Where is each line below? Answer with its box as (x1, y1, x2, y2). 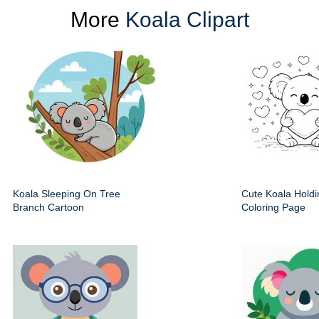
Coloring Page (241, 202, 305, 214)
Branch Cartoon (13, 202, 84, 214)
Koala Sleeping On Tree (13, 188, 120, 200)
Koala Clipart (125, 8, 249, 32)
